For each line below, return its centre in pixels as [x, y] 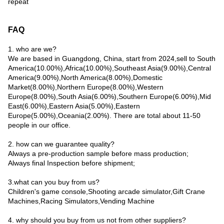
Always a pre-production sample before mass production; [98, 153]
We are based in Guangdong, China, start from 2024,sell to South [112, 58]
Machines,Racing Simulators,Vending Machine [81, 201]
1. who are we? [32, 49]
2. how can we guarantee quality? [61, 144]
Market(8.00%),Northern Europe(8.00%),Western [86, 87]
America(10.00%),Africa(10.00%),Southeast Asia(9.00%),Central [109, 68]
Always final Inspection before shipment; [71, 163]
